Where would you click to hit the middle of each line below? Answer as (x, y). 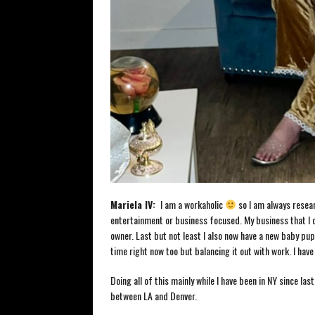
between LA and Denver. (154, 295)
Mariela (126, 204)
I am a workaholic (192, 204)
